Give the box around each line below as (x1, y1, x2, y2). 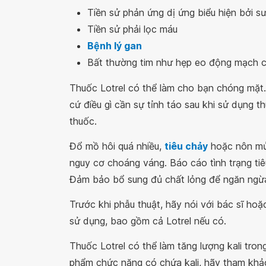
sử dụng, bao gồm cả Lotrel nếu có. (69, 214, 226, 227)
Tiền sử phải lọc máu (87, 23, 178, 35)
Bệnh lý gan (87, 39, 142, 52)
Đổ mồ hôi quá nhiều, (69, 140, 164, 152)
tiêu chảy (164, 140, 208, 152)
